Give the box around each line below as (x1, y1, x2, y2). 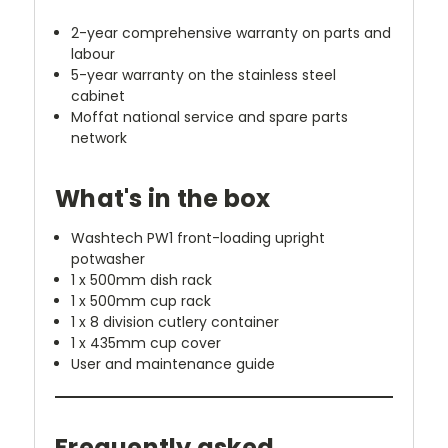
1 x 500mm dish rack (71, 270, 213, 291)
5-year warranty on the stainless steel (71, 65, 337, 86)
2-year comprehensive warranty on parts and (71, 23, 392, 44)
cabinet (71, 86, 126, 107)
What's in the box (55, 182, 271, 216)
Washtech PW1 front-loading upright (71, 228, 326, 249)
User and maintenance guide (71, 354, 276, 375)
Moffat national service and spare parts (71, 107, 349, 128)
